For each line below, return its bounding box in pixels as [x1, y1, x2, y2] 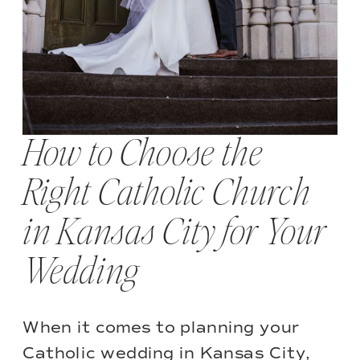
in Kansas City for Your [22, 215, 326, 252]
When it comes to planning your [22, 318, 301, 338]
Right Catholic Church [22, 175, 311, 212]
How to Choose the [22, 136, 263, 173]
